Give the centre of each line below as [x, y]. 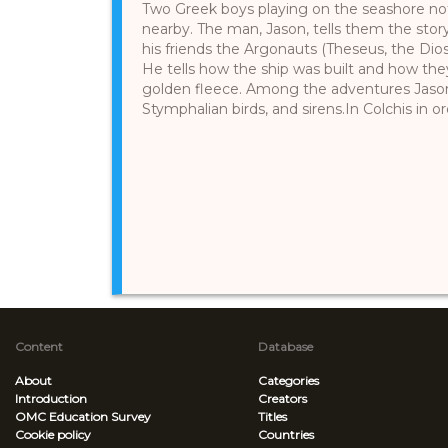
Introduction [51, 398]
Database [286, 346]
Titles [273, 416]
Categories [289, 380]
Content [39, 346]
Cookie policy [53, 434]
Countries [286, 434]
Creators [283, 398]
